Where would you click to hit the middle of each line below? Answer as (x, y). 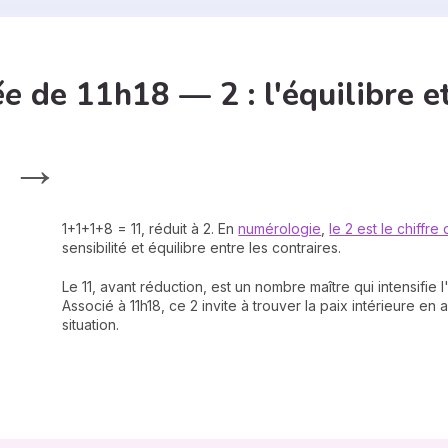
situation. (91, 324)
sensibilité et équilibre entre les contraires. (202, 247)
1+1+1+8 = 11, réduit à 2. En (150, 228)
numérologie (280, 228)
